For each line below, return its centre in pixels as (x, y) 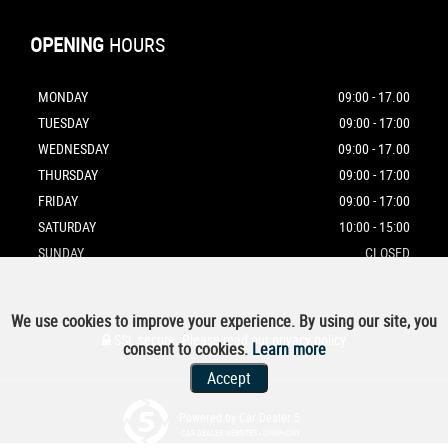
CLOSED (387, 252)
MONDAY (63, 96)
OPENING (67, 44)
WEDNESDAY (73, 148)
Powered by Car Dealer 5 (239, 416)
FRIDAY (58, 200)
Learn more (288, 349)
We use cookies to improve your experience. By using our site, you (224, 321)
